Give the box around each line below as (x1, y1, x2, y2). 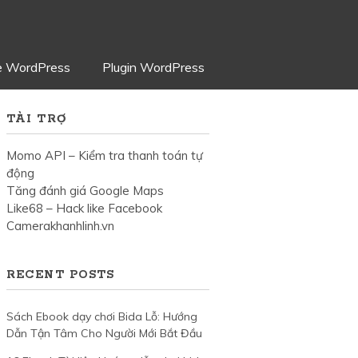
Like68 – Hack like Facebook (6, 201, 162, 217)
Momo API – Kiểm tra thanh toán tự (6, 148, 203, 164)
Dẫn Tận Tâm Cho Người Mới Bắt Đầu (6, 326, 202, 341)
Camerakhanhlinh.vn (6, 218, 114, 234)
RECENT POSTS (6, 268, 115, 283)
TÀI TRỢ (6, 112, 67, 127)
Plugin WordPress (102, 59, 205, 76)
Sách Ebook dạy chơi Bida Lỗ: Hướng (6, 309, 197, 324)
